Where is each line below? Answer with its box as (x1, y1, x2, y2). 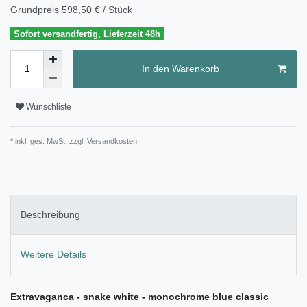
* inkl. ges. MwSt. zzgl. (10, 136, 85, 145)
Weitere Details (21, 249, 86, 260)
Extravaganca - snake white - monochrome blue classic (10, 291, 269, 302)
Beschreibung (21, 209, 80, 221)
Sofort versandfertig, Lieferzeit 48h (14, 28, 161, 39)
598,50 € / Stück (62, 3, 132, 15)
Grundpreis (10, 3, 62, 15)
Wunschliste (26, 102, 71, 112)
